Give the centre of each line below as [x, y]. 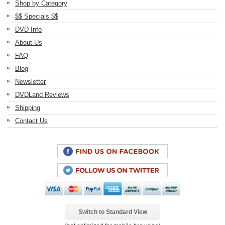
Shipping [28, 108]
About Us [29, 42]
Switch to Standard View [113, 212]
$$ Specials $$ [37, 16]
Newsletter [30, 82]
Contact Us [31, 121]
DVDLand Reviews [42, 95]
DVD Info [28, 29]
